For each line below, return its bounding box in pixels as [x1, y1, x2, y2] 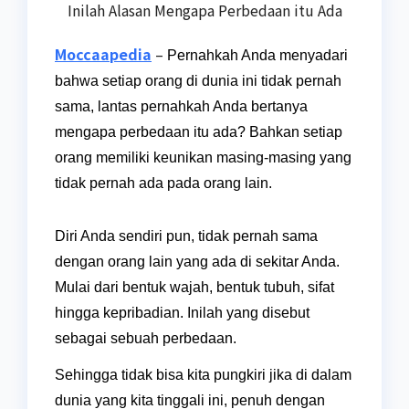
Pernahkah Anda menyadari [167, 47, 348, 63]
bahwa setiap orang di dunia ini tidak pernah [55, 72, 341, 89]
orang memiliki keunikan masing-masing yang [55, 149, 351, 165]
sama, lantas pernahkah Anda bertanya [55, 98, 308, 114]
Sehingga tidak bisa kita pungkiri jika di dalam [55, 366, 351, 383]
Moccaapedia [55, 42, 152, 65]
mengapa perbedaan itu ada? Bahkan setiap [55, 123, 342, 140]
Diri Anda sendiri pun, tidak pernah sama [55, 227, 318, 244]
